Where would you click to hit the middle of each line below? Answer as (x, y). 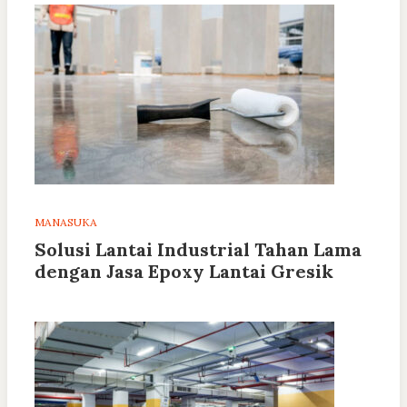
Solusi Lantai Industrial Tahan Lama (198, 250)
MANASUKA (66, 223)
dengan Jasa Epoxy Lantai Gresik (184, 272)
